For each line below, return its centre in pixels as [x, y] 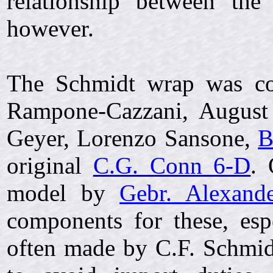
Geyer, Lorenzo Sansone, [133, 138]
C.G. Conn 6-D [172, 166]
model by [63, 193]
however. [50, 29]
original [50, 166]
